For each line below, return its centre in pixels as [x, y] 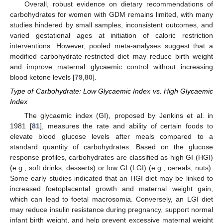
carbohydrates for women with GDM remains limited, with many [111, 14]
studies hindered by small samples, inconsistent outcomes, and [111, 25]
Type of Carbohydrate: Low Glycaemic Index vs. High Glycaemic [111, 91]
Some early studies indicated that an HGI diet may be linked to [111, 178]
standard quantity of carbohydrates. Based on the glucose [111, 147]
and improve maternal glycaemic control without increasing [111, 66]
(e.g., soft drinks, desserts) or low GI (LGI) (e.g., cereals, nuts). [111, 168]
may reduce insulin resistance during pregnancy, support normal [111, 210]
